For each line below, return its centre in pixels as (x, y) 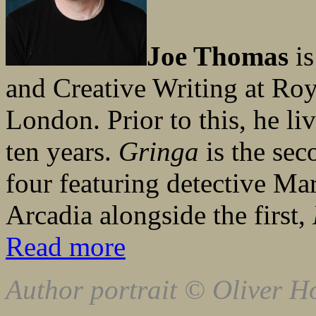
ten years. (62, 152)
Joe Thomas (218, 56)
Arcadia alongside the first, (159, 215)
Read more (66, 247)
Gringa (159, 152)
